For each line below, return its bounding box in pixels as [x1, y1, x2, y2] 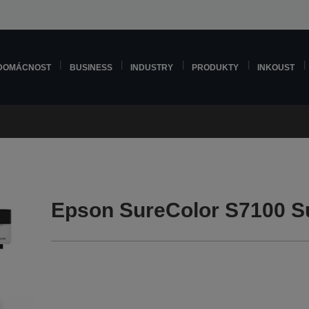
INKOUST [257, 63, 295, 72]
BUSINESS [69, 63, 112, 72]
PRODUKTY [192, 63, 239, 72]
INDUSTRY [130, 63, 174, 72]
